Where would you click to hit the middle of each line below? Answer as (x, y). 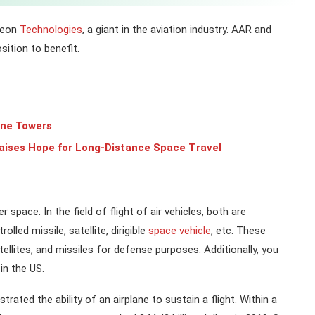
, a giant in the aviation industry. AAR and (177, 30)
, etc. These (238, 230)
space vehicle (180, 230)
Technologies (51, 30)
